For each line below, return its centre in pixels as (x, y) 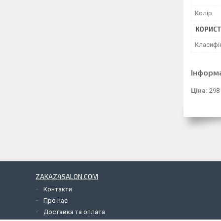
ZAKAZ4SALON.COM (67, 177)
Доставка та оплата (74, 212)
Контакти (58, 189)
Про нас (56, 201)
